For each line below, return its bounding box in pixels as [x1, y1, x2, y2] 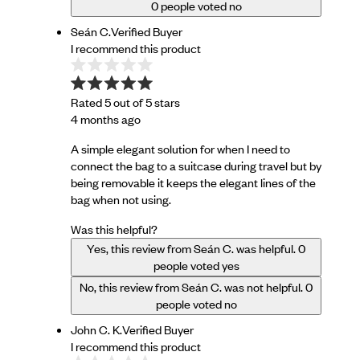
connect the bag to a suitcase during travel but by [71, 157, 321, 174]
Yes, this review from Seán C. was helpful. [87, 240, 296, 257]
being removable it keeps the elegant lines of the [71, 174, 316, 191]
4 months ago [71, 111, 141, 128]
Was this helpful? [71, 221, 157, 238]
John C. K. [71, 321, 122, 338]
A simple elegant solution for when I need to [71, 141, 290, 157]
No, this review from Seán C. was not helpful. [80, 279, 303, 296]
